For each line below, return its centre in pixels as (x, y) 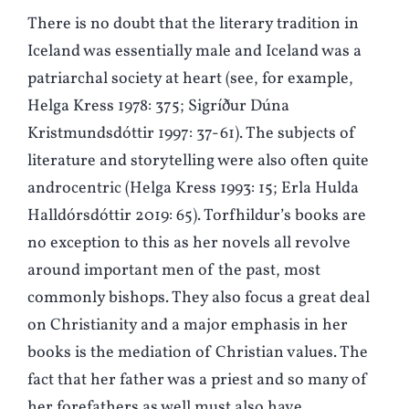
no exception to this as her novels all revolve (189, 244)
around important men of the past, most (174, 271)
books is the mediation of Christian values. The (198, 353)
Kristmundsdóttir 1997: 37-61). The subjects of (192, 134)
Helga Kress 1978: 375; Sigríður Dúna (158, 107)
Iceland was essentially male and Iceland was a (194, 52)
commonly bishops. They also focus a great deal (199, 299)
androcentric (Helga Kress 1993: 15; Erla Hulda (193, 189)
